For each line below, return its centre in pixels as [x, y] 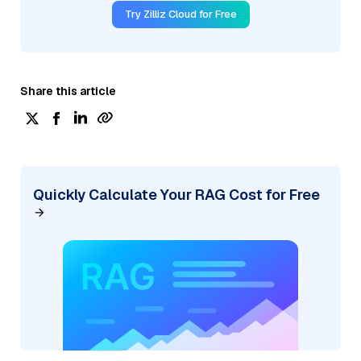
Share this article [68, 91]
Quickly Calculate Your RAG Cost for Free [176, 194]
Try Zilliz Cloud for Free [180, 14]
